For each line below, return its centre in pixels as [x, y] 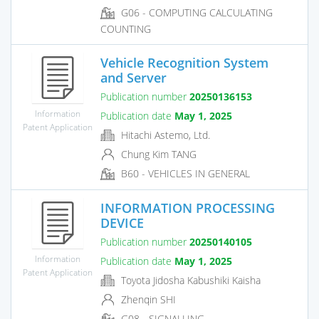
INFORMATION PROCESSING [188, 208]
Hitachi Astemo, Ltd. [164, 135]
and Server [134, 77]
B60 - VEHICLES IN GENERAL [184, 174]
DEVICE [122, 223]
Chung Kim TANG [157, 155]
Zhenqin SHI [147, 300]
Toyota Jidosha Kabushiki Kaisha [189, 280]
